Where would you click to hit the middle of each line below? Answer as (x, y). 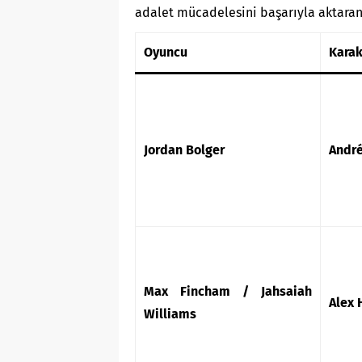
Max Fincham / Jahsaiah (228, 292)
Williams (170, 314)
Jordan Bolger (184, 150)
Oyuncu (166, 53)
